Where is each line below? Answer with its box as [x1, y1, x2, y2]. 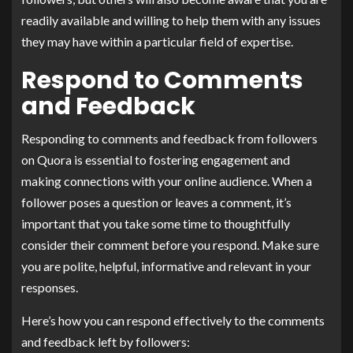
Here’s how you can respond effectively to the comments [21, 312, 325, 328]
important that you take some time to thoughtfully [21, 215, 290, 231]
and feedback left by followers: [21, 333, 190, 349]
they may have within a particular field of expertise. [21, 33, 293, 49]
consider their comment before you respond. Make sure [21, 236, 319, 252]
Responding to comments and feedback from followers [21, 130, 318, 146]
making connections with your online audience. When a [21, 173, 312, 188]
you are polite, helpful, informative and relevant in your [21, 258, 311, 273]
